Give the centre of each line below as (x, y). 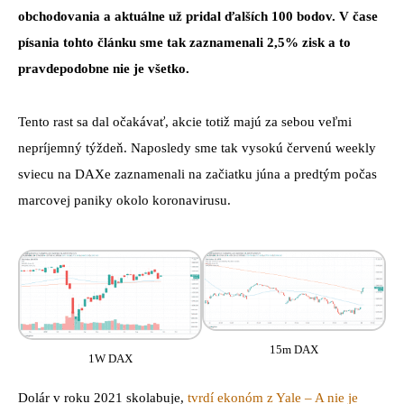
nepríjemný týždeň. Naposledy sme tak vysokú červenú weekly (197, 148)
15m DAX (294, 350)
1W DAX (110, 358)
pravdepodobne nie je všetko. (104, 69)
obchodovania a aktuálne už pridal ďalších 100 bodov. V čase (198, 17)
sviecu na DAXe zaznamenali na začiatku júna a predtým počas (197, 174)
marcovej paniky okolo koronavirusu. (124, 201)
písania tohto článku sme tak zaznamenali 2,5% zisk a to (184, 43)
